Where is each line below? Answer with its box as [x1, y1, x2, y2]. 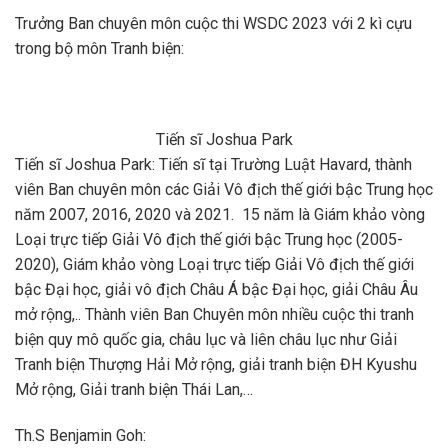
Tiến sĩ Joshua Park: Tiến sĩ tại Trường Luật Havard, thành [15, 155, 412, 175]
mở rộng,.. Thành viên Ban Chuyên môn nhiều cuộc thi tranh [15, 305, 414, 325]
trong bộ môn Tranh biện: [15, 38, 184, 58]
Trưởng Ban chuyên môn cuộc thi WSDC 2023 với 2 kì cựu [15, 13, 412, 33]
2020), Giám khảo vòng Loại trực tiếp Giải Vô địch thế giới [15, 255, 414, 275]
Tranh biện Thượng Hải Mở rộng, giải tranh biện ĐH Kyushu [15, 355, 417, 375]
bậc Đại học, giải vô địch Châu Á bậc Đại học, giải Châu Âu [15, 280, 418, 300]
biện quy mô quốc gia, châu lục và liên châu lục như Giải [15, 330, 397, 350]
